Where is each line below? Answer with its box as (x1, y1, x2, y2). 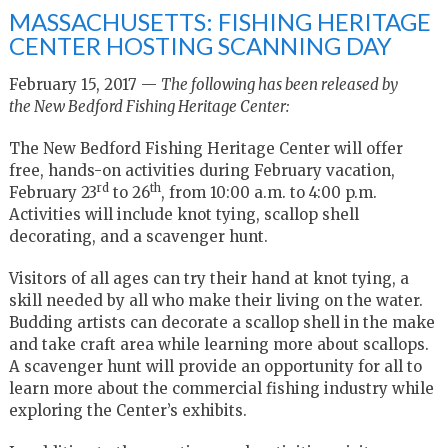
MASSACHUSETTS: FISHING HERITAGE (8, 6, 431, 36)
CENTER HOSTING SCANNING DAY (8, 30, 392, 60)
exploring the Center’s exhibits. (8, 400, 247, 420)
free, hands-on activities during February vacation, (8, 160, 395, 180)
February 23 (8, 182, 97, 202)
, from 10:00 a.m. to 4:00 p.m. (160, 182, 377, 202)
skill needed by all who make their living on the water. (8, 290, 431, 310)
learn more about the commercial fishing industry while (8, 378, 434, 398)
